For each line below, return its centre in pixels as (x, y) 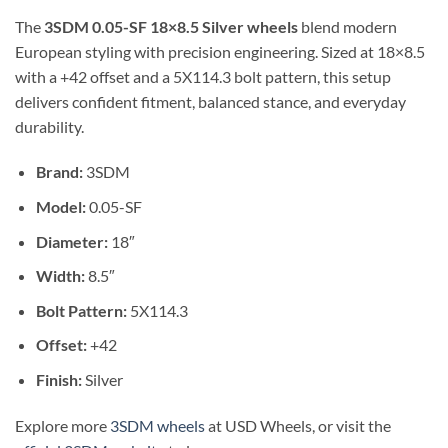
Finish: (58, 379)
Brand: (59, 172)
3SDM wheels (157, 425)
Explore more (62, 425)
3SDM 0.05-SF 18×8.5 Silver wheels (171, 26)
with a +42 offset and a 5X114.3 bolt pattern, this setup (203, 76)
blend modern (347, 26)
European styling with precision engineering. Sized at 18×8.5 (220, 51)
